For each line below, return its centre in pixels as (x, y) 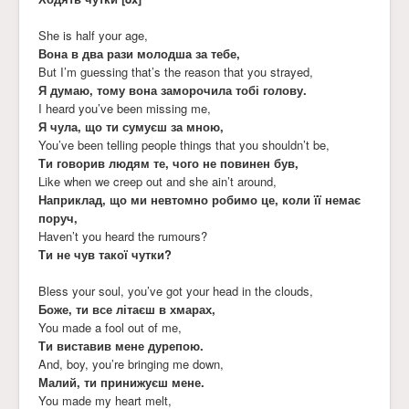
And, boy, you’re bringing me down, (131, 363)
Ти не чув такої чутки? (105, 254)
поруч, (58, 217)
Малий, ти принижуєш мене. (121, 382)
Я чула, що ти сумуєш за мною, (131, 126)
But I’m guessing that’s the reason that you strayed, (176, 71)
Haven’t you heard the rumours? (123, 236)
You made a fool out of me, (110, 327)
